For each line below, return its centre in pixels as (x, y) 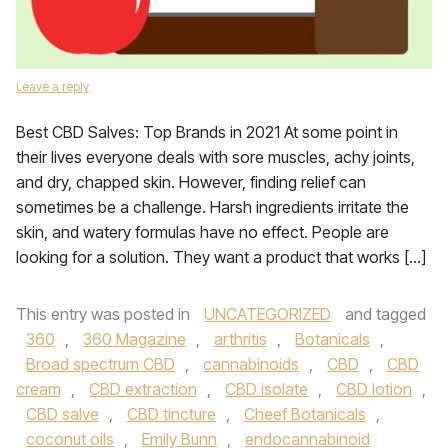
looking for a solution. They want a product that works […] (221, 257)
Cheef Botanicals (305, 414)
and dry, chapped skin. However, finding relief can (191, 182)
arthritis (240, 339)
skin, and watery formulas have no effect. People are (202, 232)
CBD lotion (374, 389)
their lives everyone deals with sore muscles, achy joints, (215, 157)
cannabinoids (251, 364)
